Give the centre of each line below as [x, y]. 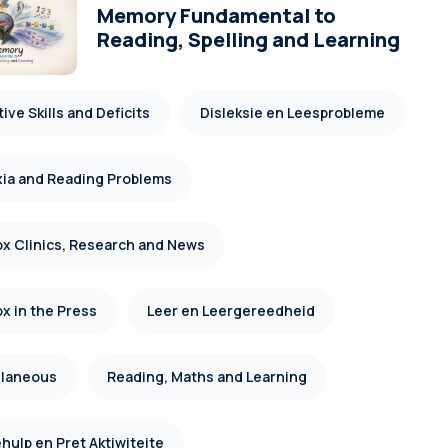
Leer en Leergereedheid [231, 311]
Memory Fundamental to [217, 16]
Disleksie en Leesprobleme [293, 113]
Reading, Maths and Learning [207, 377]
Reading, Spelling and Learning [249, 40]
